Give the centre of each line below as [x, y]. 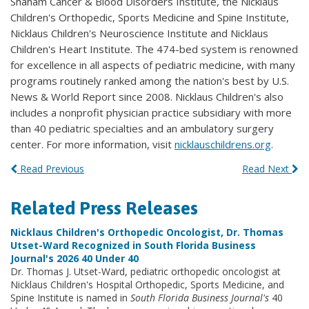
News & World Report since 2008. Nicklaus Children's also [147, 96]
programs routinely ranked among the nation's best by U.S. [150, 80]
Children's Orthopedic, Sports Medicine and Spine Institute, [150, 17]
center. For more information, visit [92, 144]
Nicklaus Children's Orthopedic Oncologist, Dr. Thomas [147, 232]
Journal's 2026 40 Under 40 [74, 258]
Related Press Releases [104, 208]
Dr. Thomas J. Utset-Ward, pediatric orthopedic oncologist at [146, 271]
